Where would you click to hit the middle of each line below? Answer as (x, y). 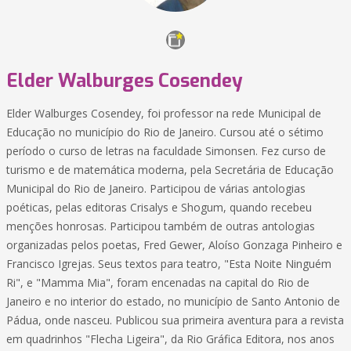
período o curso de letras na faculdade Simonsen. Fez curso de (166, 151)
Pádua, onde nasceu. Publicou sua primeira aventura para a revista (175, 320)
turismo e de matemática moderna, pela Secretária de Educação (170, 170)
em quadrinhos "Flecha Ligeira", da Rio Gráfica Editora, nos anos (170, 339)
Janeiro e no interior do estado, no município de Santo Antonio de (173, 301)
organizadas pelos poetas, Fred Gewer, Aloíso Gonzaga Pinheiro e (174, 245)
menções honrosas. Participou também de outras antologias (161, 226)
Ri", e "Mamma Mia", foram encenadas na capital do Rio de (158, 282)
